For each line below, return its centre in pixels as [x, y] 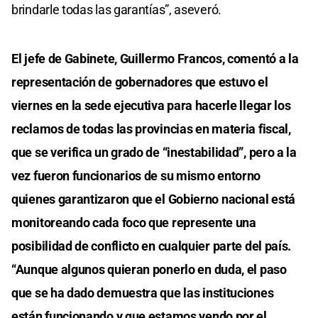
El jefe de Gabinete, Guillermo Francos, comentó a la [155, 59]
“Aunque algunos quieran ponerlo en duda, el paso [149, 270]
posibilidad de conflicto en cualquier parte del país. [152, 246]
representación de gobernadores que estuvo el [140, 82]
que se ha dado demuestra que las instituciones [143, 293]
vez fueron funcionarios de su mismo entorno [136, 176]
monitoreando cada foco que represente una [134, 223]
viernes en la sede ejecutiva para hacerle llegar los [151, 106]
